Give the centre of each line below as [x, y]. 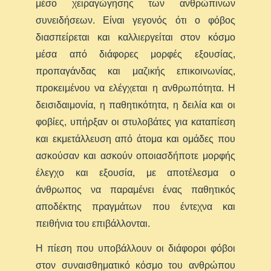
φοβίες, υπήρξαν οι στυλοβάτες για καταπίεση [135, 122]
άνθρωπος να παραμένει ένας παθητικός [135, 189]
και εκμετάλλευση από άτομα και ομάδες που [135, 139]
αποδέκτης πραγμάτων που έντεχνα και [135, 206]
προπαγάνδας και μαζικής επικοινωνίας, [135, 71]
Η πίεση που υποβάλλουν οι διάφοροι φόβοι [135, 248]
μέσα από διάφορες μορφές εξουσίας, [135, 54]
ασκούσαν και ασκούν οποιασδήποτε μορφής [135, 155]
